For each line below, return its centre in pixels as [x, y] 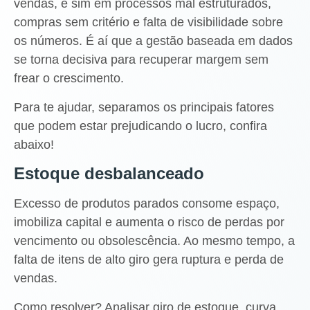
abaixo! [34, 144]
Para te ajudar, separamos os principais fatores [144, 107]
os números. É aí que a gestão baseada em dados [153, 41]
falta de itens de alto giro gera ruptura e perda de [149, 260]
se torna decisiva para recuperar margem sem [141, 60]
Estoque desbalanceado [109, 174]
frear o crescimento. [69, 79]
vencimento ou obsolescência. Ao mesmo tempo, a [154, 241]
